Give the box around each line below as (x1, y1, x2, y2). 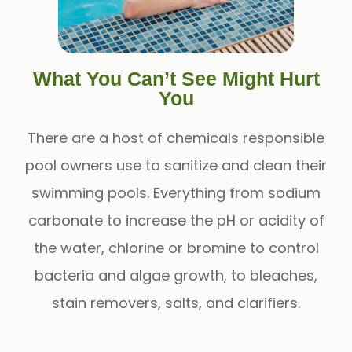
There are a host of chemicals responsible (27, 127, 324, 148)
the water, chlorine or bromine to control (33, 237, 319, 258)
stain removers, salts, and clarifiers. (52, 292, 300, 313)
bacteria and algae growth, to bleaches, (35, 265, 317, 285)
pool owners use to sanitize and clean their (25, 155, 327, 175)
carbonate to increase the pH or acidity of (27, 210, 324, 230)
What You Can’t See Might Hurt (32, 67, 320, 90)
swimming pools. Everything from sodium (31, 182, 321, 203)
